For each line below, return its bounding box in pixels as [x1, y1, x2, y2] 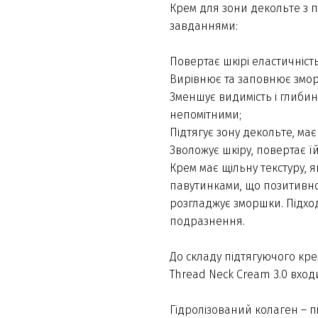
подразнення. [170, 214, 245, 229]
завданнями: [170, 19, 238, 33]
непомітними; [170, 108, 241, 122]
